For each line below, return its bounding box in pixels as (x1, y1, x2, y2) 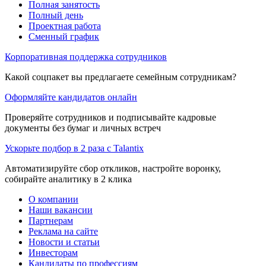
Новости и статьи (28, 236, 100, 247)
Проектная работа (28, 20, 101, 31)
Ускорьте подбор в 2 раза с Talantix (5, 142, 144, 153)
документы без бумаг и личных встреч (5, 122, 161, 133)
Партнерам (28, 215, 73, 226)
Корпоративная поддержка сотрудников (5, 51, 167, 62)
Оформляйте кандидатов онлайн (5, 91, 137, 102)
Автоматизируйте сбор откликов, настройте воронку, (5, 163, 221, 173)
